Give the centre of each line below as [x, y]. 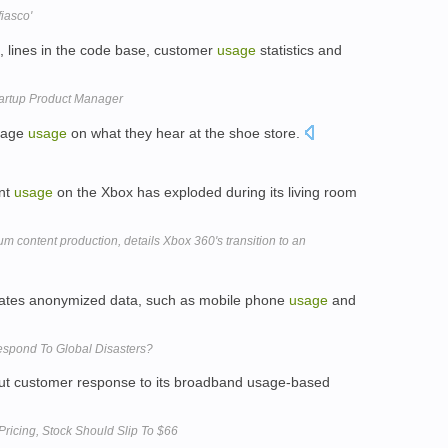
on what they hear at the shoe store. [185, 132]
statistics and [299, 50]
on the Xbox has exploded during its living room [205, 191]
